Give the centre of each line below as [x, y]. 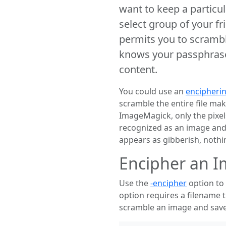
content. [138, 69]
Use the [135, 183]
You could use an [152, 91]
